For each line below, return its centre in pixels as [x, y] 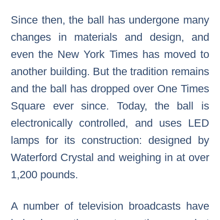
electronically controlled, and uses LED [110, 123]
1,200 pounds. [45, 175]
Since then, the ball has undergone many [110, 20]
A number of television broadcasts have [110, 206]
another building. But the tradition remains [110, 72]
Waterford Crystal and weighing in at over [110, 158]
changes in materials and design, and [110, 37]
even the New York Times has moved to [110, 55]
